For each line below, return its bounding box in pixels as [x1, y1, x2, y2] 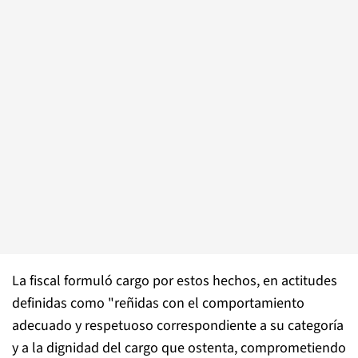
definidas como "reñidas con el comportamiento [12, 292, 304, 313]
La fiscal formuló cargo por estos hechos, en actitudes [12, 270, 337, 291]
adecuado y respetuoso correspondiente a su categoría [12, 315, 344, 336]
